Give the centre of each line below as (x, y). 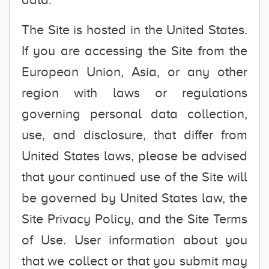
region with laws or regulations (134, 93)
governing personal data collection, (134, 114)
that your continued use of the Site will (134, 177)
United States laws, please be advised (134, 156)
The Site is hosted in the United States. (134, 30)
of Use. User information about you (134, 240)
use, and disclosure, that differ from (134, 135)
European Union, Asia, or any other (134, 72)
